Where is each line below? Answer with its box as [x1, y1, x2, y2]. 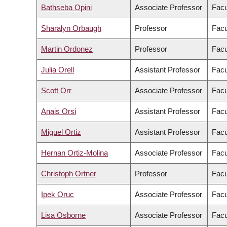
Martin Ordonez [41, 45, 93, 54]
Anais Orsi [41, 107, 76, 116]
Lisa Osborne [41, 211, 86, 220]
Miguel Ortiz [41, 128, 81, 137]
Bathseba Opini [41, 3, 92, 12]
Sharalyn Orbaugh [41, 24, 101, 33]
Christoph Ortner [41, 169, 96, 178]
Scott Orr [41, 86, 71, 95]
